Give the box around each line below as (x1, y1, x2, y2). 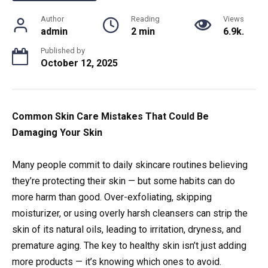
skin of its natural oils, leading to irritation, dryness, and (12, 223, 241, 235)
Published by (41, 45, 85, 55)
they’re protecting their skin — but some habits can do (12, 175, 235, 187)
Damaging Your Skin (12, 126, 102, 138)
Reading (131, 14, 160, 23)
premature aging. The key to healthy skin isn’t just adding (12, 239, 246, 251)
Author (41, 14, 64, 23)
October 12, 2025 (41, 57, 118, 69)
